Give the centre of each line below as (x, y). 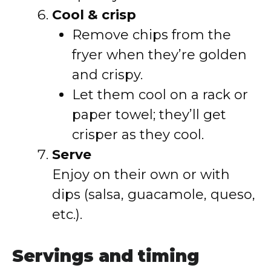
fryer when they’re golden (159, 55)
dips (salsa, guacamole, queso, (154, 194)
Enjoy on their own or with (141, 175)
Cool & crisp (94, 15)
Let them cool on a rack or (160, 95)
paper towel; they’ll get (149, 115)
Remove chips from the (152, 35)
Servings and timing (106, 256)
